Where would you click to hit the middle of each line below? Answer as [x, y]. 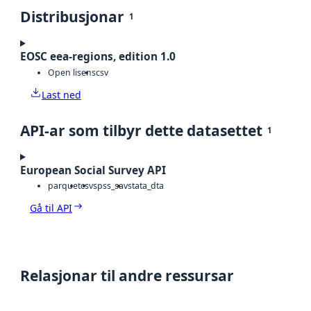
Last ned [61, 94]
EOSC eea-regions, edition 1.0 [98, 57]
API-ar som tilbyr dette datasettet [141, 130]
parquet [64, 186]
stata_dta [146, 186]
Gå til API [51, 208]
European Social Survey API [93, 170]
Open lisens [72, 72]
